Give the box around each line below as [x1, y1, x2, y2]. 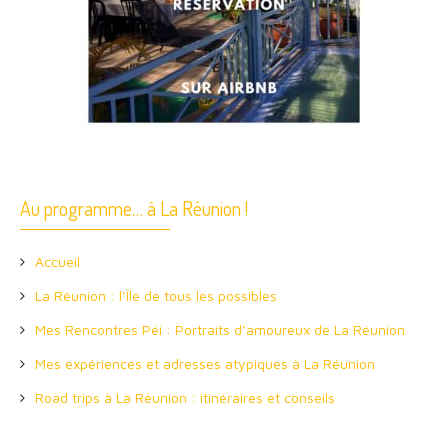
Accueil [35, 252, 80, 270]
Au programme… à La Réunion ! [20, 194, 248, 221]
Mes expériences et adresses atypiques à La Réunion [35, 354, 375, 372]
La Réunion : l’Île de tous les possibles [35, 286, 277, 304]
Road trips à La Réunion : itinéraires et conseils [35, 388, 335, 406]
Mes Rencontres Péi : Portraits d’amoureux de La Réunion [35, 320, 405, 338]
